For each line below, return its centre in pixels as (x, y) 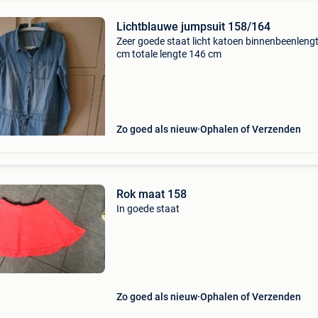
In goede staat (148, 209)
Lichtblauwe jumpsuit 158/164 (193, 27)
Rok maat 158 (151, 194)
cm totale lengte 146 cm (169, 54)
